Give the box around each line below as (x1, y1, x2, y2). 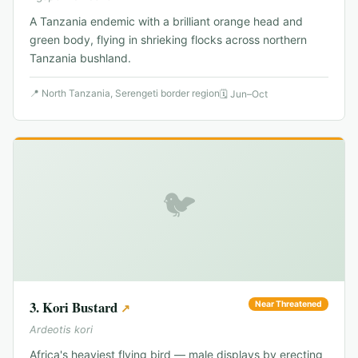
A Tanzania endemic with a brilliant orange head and (30, 14, 303, 29)
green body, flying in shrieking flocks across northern (30, 33, 307, 47)
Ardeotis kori (30, 324, 93, 336)
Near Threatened (255, 299, 322, 310)
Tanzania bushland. (30, 51, 131, 66)
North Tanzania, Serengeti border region (42, 87, 220, 100)
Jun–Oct (230, 88, 268, 101)
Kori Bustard (42, 297, 117, 318)
